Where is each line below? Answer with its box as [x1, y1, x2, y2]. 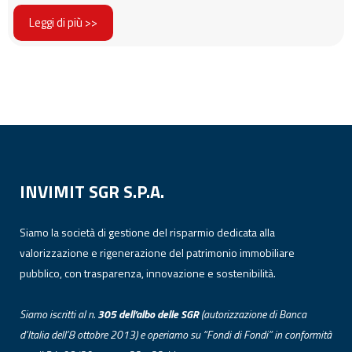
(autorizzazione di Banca [201, 306, 306, 323]
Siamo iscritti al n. [20, 306, 97, 323]
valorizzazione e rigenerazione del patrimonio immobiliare [20, 244, 295, 262]
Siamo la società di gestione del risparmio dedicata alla [20, 224, 275, 241]
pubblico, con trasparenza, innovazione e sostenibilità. [20, 265, 276, 282]
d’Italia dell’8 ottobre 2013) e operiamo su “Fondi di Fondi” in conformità [20, 326, 332, 343]
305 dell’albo [97, 306, 155, 323]
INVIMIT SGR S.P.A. [20, 178, 164, 206]
